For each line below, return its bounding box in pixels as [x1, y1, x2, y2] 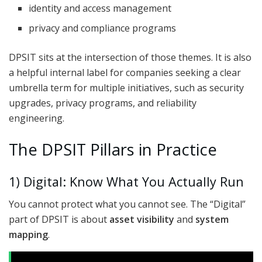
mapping [9, 228, 48, 242]
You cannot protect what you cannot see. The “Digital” [9, 198, 246, 211]
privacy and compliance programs [29, 22, 177, 35]
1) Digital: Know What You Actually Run [9, 173, 244, 190]
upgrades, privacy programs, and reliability [9, 96, 196, 110]
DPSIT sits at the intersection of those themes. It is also [9, 51, 251, 64]
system [195, 213, 229, 226]
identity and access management [29, 2, 172, 15]
